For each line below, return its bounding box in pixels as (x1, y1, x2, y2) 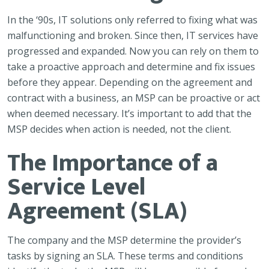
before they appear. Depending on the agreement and (7, 76, 252, 89)
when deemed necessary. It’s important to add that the (7, 107, 252, 120)
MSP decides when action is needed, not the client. (7, 122, 231, 136)
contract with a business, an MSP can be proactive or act (7, 91, 260, 104)
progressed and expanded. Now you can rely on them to (7, 44, 259, 58)
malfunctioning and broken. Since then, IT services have (7, 29, 258, 42)
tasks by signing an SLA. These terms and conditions (7, 249, 243, 262)
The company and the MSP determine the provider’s (7, 234, 241, 247)
